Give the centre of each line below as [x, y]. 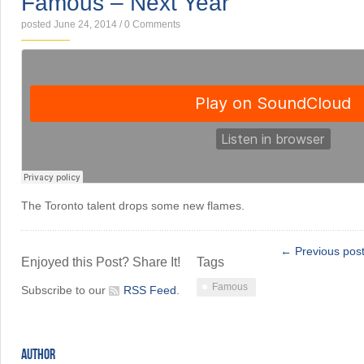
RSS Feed [150, 290]
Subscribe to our [65, 290]
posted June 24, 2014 [69, 24]
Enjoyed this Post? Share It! [101, 262]
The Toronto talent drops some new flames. [133, 206]
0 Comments [152, 24]
